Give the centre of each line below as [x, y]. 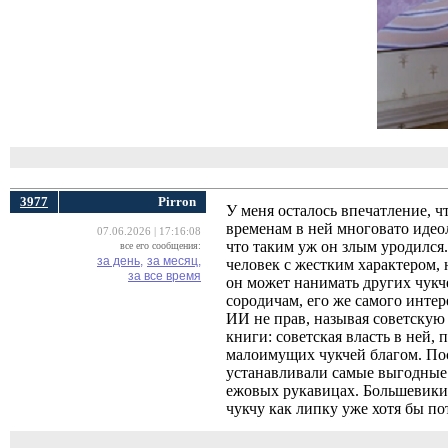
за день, [120, 261]
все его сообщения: [160, 245]
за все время [164, 276]
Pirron [177, 201]
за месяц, [174, 261]
